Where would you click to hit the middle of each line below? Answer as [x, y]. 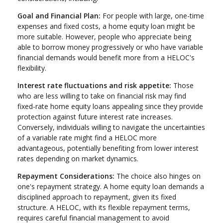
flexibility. [32, 68]
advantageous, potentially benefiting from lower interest [108, 148]
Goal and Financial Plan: [59, 16]
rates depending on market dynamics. [78, 159]
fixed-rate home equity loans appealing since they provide [110, 107]
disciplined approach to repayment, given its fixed [97, 197]
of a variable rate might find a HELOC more [87, 138]
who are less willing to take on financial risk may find [102, 96]
